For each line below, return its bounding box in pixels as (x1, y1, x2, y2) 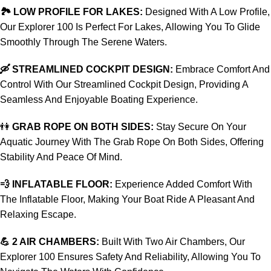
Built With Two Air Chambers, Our (99, 237, 245, 247)
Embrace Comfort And (173, 64, 270, 74)
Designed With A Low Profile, (143, 7, 270, 17)
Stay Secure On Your (154, 122, 246, 132)
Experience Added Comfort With (113, 179, 252, 189)
